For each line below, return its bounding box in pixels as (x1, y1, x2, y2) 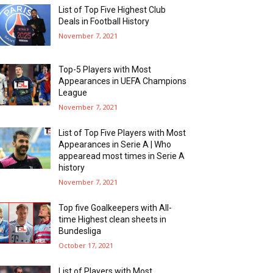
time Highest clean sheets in (58, 214, 167, 224)
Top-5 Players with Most (58, 64, 152, 74)
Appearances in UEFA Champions (58, 76, 187, 86)
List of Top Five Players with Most (58, 127, 186, 138)
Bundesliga (58, 225, 102, 236)
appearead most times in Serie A (58, 151, 185, 161)
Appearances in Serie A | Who (58, 139, 172, 149)
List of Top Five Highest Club (58, 4, 166, 15)
